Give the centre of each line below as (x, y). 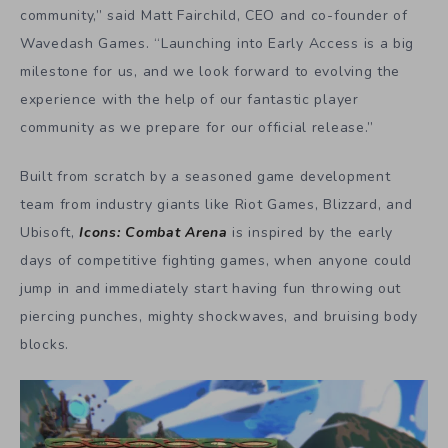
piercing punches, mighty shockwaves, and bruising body (219, 317)
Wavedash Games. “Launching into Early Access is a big (217, 44)
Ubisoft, (50, 233)
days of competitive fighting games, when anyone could (216, 261)
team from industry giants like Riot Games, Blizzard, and (216, 205)
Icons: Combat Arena (153, 233)
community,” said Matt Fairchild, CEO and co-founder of (214, 16)
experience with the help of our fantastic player (189, 100)
